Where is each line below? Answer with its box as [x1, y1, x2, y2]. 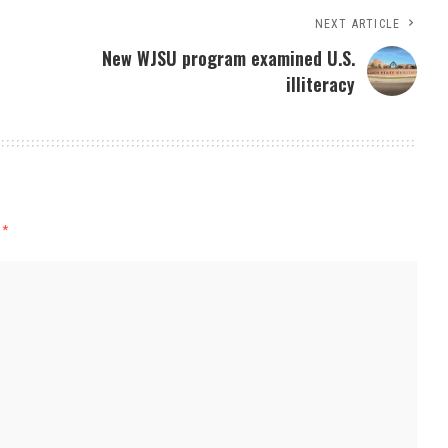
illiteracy [286, 71, 356, 98]
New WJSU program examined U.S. [102, 45, 356, 72]
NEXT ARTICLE [314, 17, 401, 32]
